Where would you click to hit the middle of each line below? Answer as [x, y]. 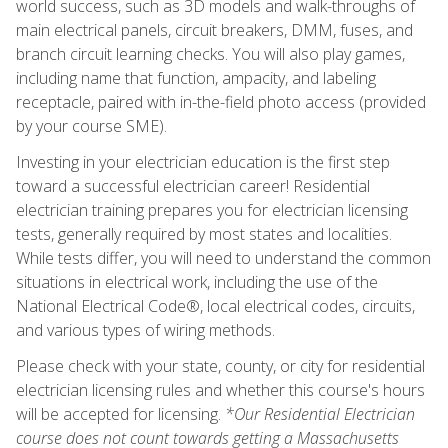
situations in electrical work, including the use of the [197, 281]
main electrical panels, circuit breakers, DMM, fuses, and [214, 29]
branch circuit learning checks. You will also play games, [210, 53]
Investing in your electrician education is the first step [203, 161]
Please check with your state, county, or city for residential [220, 365]
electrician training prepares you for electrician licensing [212, 209]
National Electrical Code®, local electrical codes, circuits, [215, 305]
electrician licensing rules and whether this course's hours [220, 389]
